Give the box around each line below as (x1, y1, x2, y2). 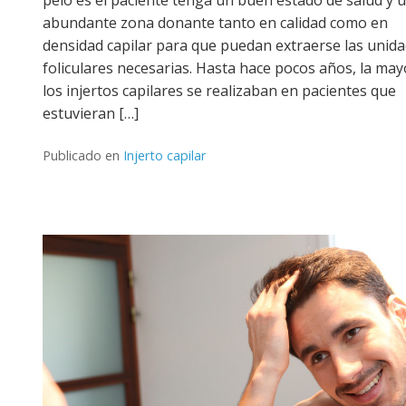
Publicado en (43, 146, 123, 164)
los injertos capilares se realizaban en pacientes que (43, 80, 396, 101)
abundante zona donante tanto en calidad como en (43, 12, 388, 33)
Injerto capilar (123, 146, 206, 164)
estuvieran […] (43, 102, 139, 123)
